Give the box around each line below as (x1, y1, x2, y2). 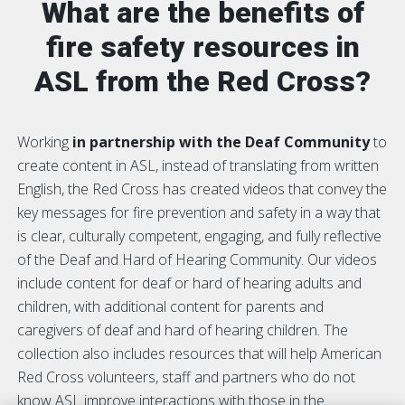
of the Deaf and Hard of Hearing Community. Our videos (17, 249, 377, 269)
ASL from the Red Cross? (34, 63, 371, 99)
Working (17, 131, 72, 152)
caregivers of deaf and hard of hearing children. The (17, 319, 348, 340)
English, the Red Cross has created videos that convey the (17, 178, 387, 199)
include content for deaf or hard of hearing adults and (17, 272, 362, 293)
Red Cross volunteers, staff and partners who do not (17, 366, 355, 387)
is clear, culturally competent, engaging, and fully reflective (17, 225, 381, 246)
